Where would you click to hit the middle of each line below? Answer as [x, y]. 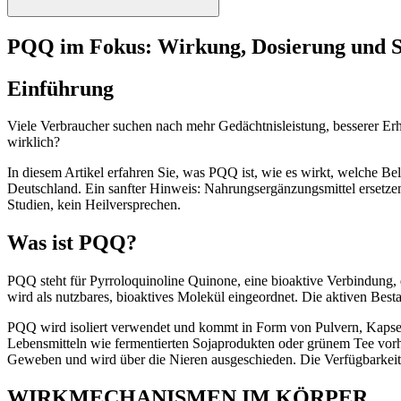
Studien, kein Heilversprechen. [94, 205]
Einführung [60, 88]
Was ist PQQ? [72, 243]
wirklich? [34, 142]
